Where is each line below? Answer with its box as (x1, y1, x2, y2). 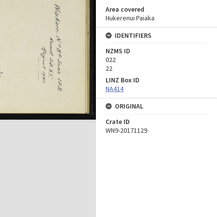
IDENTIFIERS (115, 31, 152, 40)
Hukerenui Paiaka (106, 14, 155, 22)
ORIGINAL (115, 102, 143, 110)
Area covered (106, 5, 144, 14)
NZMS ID (106, 46, 130, 55)
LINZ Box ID (106, 76, 139, 84)
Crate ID (106, 117, 130, 126)
